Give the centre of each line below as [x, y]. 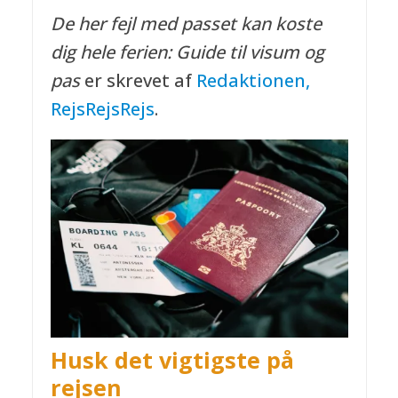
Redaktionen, [253, 80]
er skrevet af [138, 80]
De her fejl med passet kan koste [186, 23]
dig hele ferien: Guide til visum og [187, 52]
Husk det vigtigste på [172, 359]
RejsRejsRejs [102, 108]
